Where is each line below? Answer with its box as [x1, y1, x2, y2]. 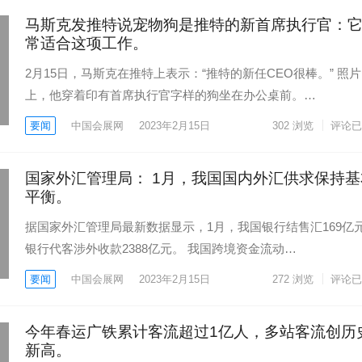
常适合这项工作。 [25, 35, 148, 52]
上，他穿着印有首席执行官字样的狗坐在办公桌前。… [25, 88, 316, 102]
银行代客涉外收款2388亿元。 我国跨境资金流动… [25, 242, 297, 255]
